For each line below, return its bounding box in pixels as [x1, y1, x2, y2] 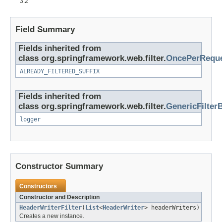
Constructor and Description [19, 194, 100, 201]
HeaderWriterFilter [19, 204, 82, 212]
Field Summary [15, 25, 75, 35]
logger [20, 116, 41, 123]
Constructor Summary [15, 162, 103, 171]
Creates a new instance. [19, 213, 84, 220]
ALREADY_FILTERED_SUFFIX [20, 68, 100, 75]
